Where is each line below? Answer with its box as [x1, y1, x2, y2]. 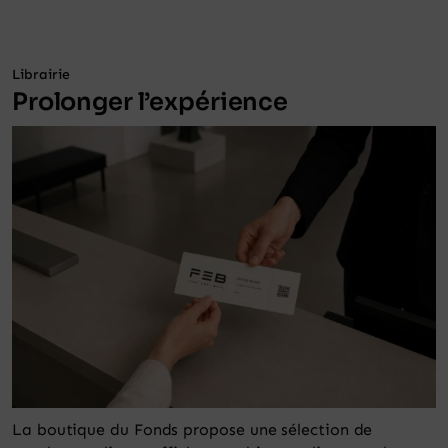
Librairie [12, 65, 70, 83]
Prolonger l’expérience [12, 86, 288, 117]
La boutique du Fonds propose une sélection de [12, 420, 373, 440]
